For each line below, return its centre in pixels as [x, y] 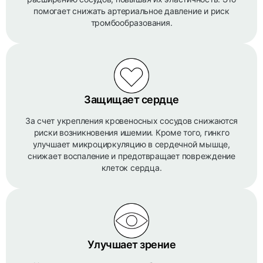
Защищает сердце [131, 100]
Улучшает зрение [131, 245]
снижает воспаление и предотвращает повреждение [131, 156]
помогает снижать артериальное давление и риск [131, 11]
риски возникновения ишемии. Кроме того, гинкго [131, 132]
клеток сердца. [131, 168]
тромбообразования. [131, 23]
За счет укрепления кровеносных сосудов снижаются [131, 121]
